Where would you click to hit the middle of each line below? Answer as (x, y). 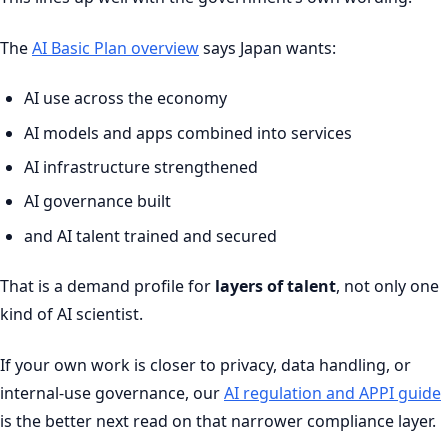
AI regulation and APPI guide (332, 392)
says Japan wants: (267, 47)
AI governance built (97, 201)
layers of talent (275, 286)
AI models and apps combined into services (188, 132)
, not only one (387, 286)
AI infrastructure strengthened (141, 166)
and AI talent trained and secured (150, 235)
